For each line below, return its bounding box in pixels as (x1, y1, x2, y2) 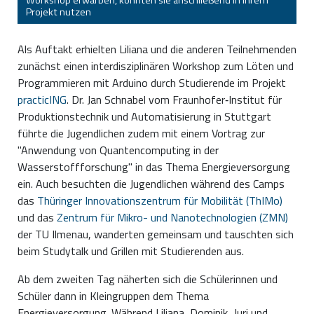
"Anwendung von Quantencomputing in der (18, 142, 219, 159)
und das (18, 209, 57, 226)
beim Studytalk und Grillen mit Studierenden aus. (18, 243, 244, 260)
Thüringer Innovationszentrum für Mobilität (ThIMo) (37, 192, 282, 210)
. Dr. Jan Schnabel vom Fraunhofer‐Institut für (67, 91, 282, 109)
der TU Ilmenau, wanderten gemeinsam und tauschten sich (18, 226, 294, 243)
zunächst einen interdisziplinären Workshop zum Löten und (18, 57, 294, 75)
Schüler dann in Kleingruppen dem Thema (18, 287, 209, 305)
